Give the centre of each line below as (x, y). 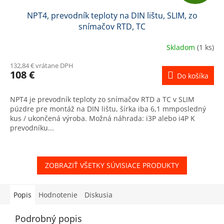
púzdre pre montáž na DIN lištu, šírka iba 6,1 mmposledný (108, 109)
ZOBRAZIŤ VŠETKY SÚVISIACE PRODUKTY (112, 165)
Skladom (182, 47)
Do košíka (193, 76)
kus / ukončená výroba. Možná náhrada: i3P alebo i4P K (102, 118)
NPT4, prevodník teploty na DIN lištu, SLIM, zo (112, 16)
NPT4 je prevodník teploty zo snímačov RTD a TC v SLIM (102, 99)
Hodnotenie (58, 195)
